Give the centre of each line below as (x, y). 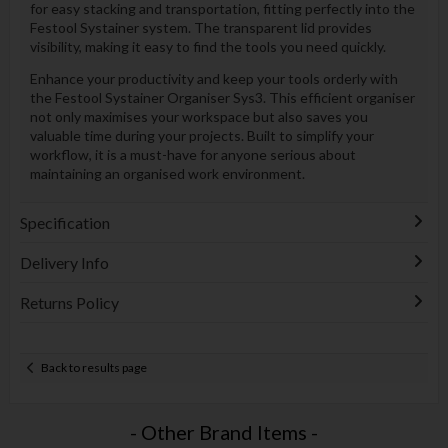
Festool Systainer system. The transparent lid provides (200, 27)
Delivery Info (64, 262)
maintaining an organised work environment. (167, 174)
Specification (64, 222)
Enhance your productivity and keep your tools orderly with (213, 79)
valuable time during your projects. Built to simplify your (201, 136)
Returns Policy (69, 302)
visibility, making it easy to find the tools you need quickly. (207, 46)
